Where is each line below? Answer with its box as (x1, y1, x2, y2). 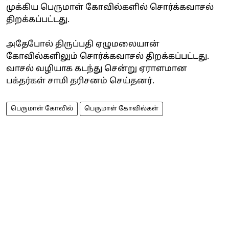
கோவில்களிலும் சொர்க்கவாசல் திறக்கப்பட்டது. (6, 51, 209, 62)
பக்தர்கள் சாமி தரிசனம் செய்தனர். (6, 76, 154, 86)
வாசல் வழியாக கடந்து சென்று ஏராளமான (6, 63, 187, 74)
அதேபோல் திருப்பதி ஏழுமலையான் (6, 39, 159, 50)
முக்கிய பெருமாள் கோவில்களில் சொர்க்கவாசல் (6, 2, 214, 13)
